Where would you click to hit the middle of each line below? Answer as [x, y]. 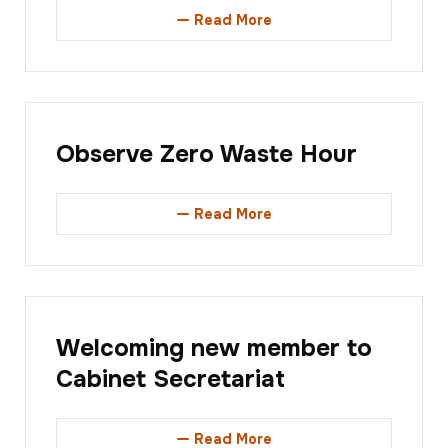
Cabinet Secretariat [170, 379]
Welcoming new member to [214, 348]
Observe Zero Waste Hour [206, 154]
